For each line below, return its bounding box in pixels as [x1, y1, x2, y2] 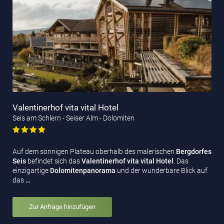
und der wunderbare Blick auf [115, 166, 207, 175]
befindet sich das [27, 157, 81, 165]
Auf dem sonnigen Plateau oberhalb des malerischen [12, 147, 176, 156]
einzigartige [12, 166, 50, 175]
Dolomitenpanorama [50, 166, 115, 175]
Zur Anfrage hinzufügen [29, 203, 95, 211]
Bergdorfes [176, 147, 211, 156]
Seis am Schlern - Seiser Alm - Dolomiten [12, 114, 134, 122]
